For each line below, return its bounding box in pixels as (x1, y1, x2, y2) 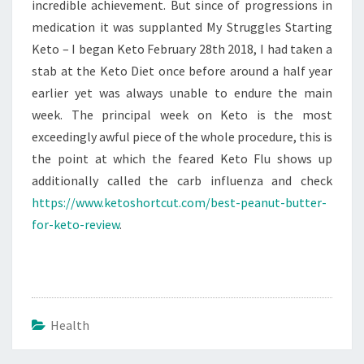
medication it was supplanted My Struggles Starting (32, 19, 332, 35)
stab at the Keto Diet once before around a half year (32, 63, 332, 79)
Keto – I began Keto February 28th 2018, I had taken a (32, 41, 332, 57)
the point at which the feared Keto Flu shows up (32, 150, 332, 167)
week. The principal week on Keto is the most (32, 106, 332, 123)
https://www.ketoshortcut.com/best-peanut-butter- (32, 194, 327, 210)
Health (50, 317, 89, 333)
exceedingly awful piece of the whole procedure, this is (32, 128, 332, 145)
